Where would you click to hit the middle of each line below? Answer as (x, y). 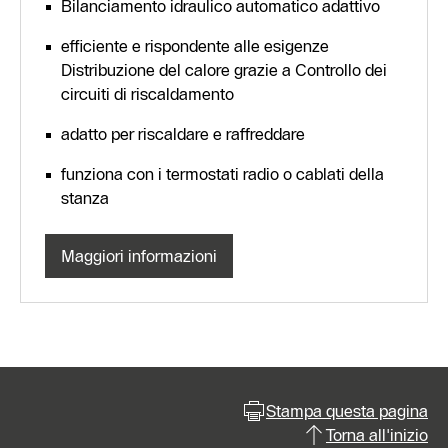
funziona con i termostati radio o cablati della (222, 174)
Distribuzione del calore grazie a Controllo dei (224, 70)
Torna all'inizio (377, 435)
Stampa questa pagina (347, 411)
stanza (85, 198)
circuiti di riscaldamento (147, 94)
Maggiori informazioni (139, 256)
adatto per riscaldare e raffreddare (183, 134)
